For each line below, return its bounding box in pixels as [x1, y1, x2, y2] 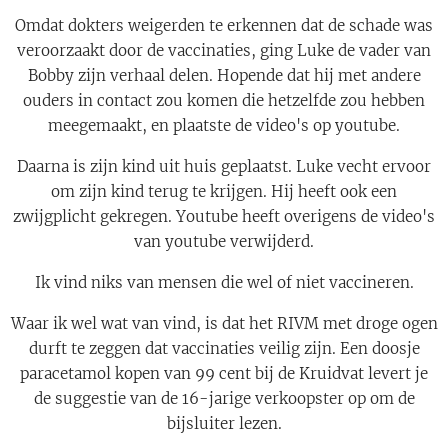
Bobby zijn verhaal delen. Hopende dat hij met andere [27, 66, 421, 86]
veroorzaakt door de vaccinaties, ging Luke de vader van [17, 41, 431, 61]
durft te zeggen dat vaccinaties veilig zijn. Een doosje [28, 339, 420, 359]
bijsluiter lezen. [166, 414, 282, 434]
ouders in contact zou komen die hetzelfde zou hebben [23, 91, 425, 111]
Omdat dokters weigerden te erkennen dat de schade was [15, 16, 433, 36]
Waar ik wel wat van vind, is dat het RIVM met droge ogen [10, 314, 438, 334]
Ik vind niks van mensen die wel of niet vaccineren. [34, 273, 414, 293]
